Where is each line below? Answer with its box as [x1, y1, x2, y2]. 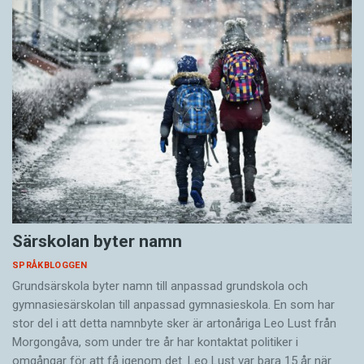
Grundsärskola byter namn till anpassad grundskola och [12, 278, 308, 293]
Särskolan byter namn [12, 231, 182, 251]
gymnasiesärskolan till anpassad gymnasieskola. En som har [12, 297, 335, 312]
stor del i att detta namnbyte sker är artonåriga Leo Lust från [12, 315, 336, 331]
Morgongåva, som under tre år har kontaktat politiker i [12, 334, 298, 349]
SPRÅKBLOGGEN [12, 259, 87, 271]
